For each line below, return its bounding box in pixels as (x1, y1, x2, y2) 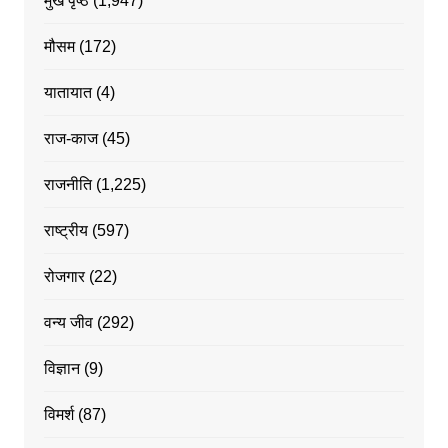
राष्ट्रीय (43, 222, 88, 240)
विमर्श (43, 406, 74, 424)
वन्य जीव (43, 314, 93, 332)
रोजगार (43, 268, 85, 286)
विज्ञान (43, 360, 80, 378)
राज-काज (43, 130, 98, 148)
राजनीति (43, 176, 92, 194)
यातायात (43, 84, 92, 102)
